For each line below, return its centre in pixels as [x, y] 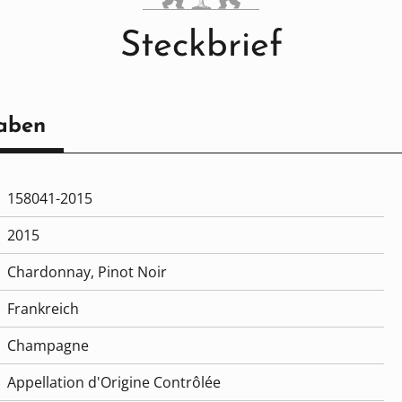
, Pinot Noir [129, 272]
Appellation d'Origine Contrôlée [114, 383]
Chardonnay [49, 272]
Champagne [48, 346]
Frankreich [43, 309]
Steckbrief [201, 47]
